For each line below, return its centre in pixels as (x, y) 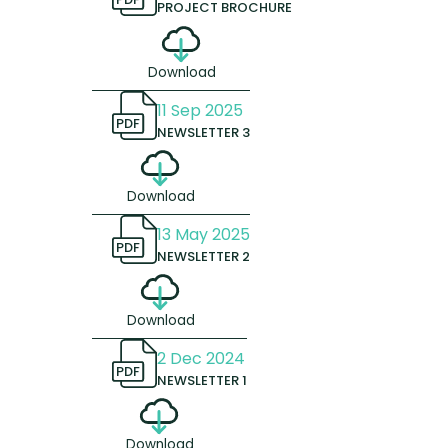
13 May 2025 (203, 234)
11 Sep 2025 (199, 110)
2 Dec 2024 (200, 358)
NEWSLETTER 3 (203, 132)
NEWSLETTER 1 (201, 380)
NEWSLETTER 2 (203, 256)
